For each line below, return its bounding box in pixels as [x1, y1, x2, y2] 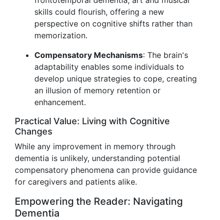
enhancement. [34, 97, 86, 107]
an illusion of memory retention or [34, 85, 161, 95]
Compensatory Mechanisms [34, 50, 143, 60]
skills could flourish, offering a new [34, 7, 164, 17]
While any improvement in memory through [15, 141, 175, 151]
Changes [15, 126, 53, 137]
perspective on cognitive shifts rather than [34, 19, 192, 28]
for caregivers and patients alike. [15, 177, 137, 187]
